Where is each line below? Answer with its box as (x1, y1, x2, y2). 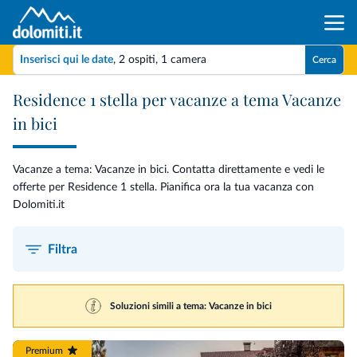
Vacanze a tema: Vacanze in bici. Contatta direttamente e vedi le (13, 164, 324, 175)
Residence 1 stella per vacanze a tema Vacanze (13, 88, 341, 110)
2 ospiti (119, 53, 155, 65)
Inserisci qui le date (20, 53, 113, 65)
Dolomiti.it (13, 199, 65, 210)
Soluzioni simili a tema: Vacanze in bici (110, 300, 272, 311)
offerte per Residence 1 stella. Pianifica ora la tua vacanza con (13, 182, 314, 193)
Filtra (48, 242, 77, 256)
